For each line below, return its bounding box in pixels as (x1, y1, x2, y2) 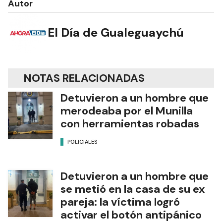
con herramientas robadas (60, 116, 199, 131)
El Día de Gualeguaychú (48, 25, 184, 41)
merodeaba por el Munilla (60, 103, 193, 118)
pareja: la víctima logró (60, 194, 180, 209)
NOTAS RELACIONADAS (24, 70, 145, 85)
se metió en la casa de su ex (60, 181, 205, 196)
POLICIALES (67, 138, 98, 146)
